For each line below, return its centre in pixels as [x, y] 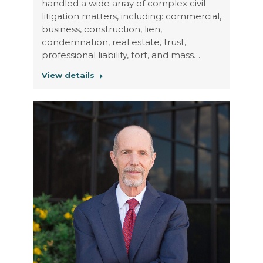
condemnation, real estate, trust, [114, 42]
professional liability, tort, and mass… [121, 55]
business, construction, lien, [102, 29]
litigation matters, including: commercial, [131, 16]
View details [68, 75]
